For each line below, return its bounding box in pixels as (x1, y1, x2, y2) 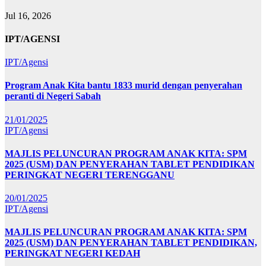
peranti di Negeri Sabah (5, 91, 101, 102)
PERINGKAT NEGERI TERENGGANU (5, 169, 175, 180)
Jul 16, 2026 (5, 10, 51, 21)
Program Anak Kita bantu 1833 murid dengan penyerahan (5, 80, 242, 91)
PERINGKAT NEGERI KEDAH (5, 248, 140, 259)
